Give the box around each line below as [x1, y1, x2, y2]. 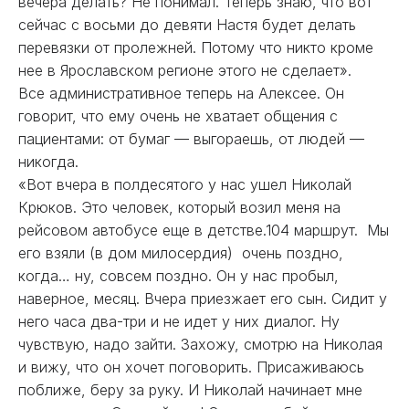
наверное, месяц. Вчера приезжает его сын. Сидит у [18, 289, 387, 308]
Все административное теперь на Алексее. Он [18, 84, 344, 102]
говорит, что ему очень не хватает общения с [18, 107, 338, 125]
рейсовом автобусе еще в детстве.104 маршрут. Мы [18, 221, 389, 239]
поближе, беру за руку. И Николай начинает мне [18, 381, 362, 399]
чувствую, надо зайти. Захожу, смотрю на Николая [18, 335, 383, 353]
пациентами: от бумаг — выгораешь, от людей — [18, 130, 364, 148]
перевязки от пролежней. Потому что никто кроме [18, 38, 373, 57]
